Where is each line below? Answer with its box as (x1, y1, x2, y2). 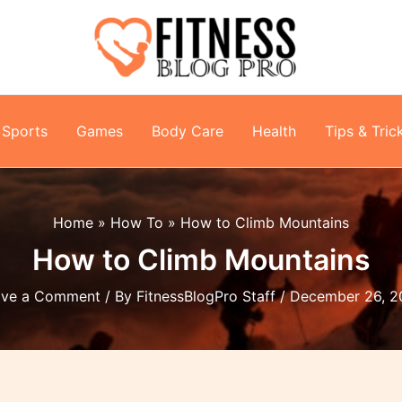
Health (252, 122, 296, 140)
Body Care (152, 122, 223, 140)
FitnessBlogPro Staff (136, 287, 280, 305)
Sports (2, 122, 48, 140)
